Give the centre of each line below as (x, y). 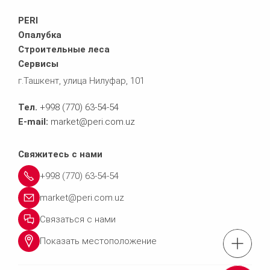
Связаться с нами (78, 219)
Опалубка (40, 35)
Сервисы (38, 64)
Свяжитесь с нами (60, 154)
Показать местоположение (98, 241)
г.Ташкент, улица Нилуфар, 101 (81, 80)
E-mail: (33, 121)
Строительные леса (64, 49)
